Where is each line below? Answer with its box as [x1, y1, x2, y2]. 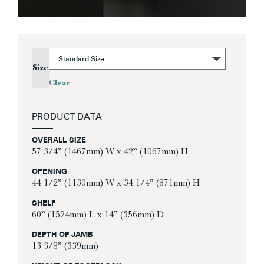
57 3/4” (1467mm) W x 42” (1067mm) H [32, 146, 188, 157]
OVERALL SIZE [32, 136, 86, 144]
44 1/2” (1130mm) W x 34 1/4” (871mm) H [32, 177, 200, 189]
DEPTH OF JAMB [32, 231, 93, 239]
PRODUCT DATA [32, 113, 102, 122]
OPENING [32, 168, 67, 176]
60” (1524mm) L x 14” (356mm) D [32, 209, 164, 220]
